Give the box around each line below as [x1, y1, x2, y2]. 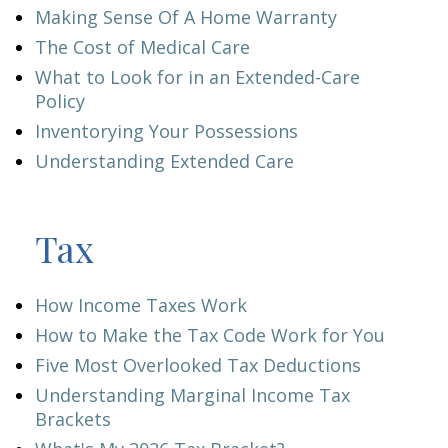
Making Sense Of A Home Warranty [35, 5, 337, 29]
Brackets [35, 407, 111, 431]
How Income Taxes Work [35, 293, 247, 317]
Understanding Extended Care [35, 149, 294, 173]
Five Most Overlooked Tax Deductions [35, 353, 361, 377]
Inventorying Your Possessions [35, 119, 298, 143]
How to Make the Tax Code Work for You [35, 323, 385, 347]
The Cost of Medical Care [35, 35, 250, 59]
